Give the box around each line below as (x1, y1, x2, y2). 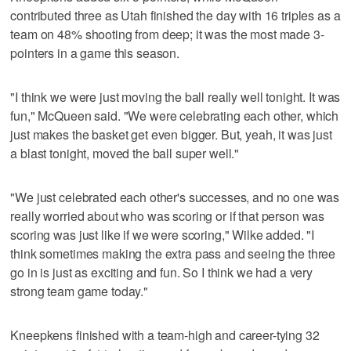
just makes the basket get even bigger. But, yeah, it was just (10, 125, 332, 143)
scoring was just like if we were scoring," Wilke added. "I (10, 225, 315, 244)
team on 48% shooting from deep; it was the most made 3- (10, 24, 324, 43)
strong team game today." (10, 281, 148, 300)
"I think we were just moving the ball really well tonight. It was (10, 87, 341, 106)
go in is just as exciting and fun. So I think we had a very (10, 262, 313, 281)
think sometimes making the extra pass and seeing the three (10, 244, 336, 262)
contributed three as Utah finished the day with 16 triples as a (10, 5, 341, 24)
